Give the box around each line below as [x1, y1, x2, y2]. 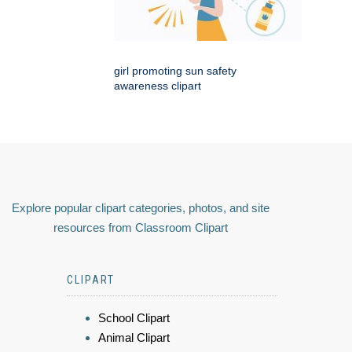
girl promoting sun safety [114, 64, 236, 78]
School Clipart [98, 311, 170, 325]
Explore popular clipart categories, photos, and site [12, 201, 269, 215]
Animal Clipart [98, 331, 170, 345]
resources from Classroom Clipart [53, 221, 228, 235]
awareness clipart [114, 79, 201, 93]
